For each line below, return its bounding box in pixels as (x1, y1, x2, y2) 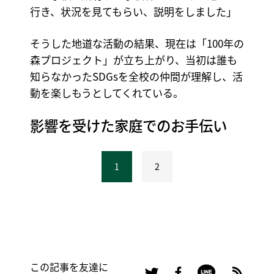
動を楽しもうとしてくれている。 (29, 85, 183, 101)
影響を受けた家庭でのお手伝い (29, 114, 227, 136)
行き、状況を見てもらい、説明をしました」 (29, 3, 237, 19)
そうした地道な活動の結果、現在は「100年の (29, 35, 244, 51)
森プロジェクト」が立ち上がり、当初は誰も (29, 52, 237, 68)
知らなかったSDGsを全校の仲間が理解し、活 (29, 68, 243, 84)
